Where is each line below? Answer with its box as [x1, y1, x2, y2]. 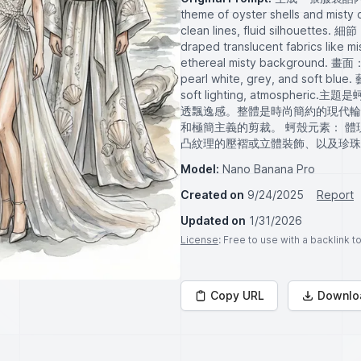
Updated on [180, 214, 246, 227]
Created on [180, 188, 244, 201]
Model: [180, 162, 219, 176]
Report [317, 188, 354, 201]
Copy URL [210, 288, 264, 302]
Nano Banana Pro [222, 162, 315, 176]
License [180, 234, 218, 246]
